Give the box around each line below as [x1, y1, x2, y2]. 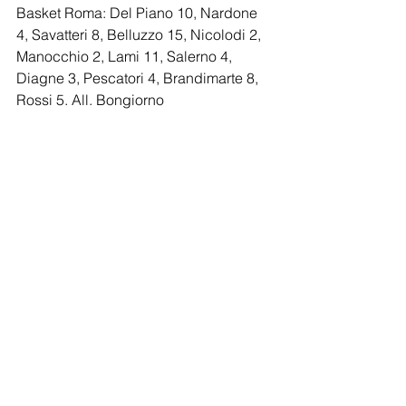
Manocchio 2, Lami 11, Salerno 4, [16, 47, 236, 65]
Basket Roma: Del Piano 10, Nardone [16, 4, 261, 22]
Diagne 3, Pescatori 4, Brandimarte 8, [16, 69, 262, 87]
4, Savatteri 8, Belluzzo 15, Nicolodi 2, [16, 25, 265, 43]
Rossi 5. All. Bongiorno [16, 91, 164, 109]
